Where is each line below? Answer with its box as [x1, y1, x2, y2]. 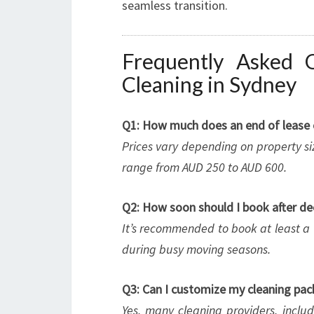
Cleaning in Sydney [122, 71, 296, 97]
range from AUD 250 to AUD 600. [122, 159, 287, 175]
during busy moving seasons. [122, 241, 271, 257]
